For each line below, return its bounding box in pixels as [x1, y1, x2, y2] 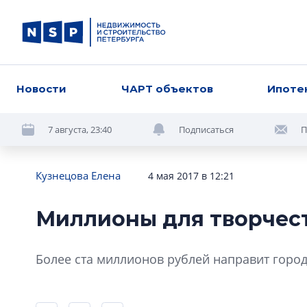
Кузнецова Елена [36, 169, 121, 182]
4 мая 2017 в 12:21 [148, 169, 234, 182]
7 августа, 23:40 [48, 123, 112, 136]
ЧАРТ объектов [121, 82, 213, 95]
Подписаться [179, 123, 234, 136]
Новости [16, 82, 66, 95]
